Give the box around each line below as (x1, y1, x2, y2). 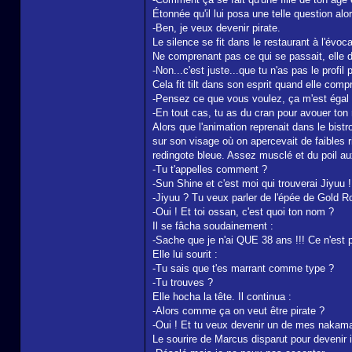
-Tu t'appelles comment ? (152, 163, 267, 175)
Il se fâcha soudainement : (152, 220, 273, 232)
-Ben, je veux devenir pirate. (152, 22, 280, 34)
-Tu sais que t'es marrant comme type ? (152, 262, 334, 274)
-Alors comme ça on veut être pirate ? (152, 305, 324, 317)
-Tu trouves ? (152, 277, 213, 288)
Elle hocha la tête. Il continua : (152, 291, 291, 302)
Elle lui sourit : (152, 248, 218, 260)
